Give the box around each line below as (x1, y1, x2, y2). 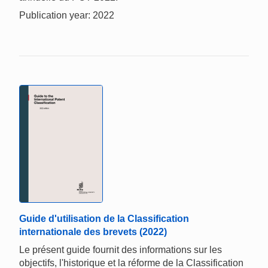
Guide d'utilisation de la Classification (19, 213, 189, 224)
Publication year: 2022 (19, 10, 114, 21)
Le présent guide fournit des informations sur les (19, 244, 222, 255)
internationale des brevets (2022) (19, 226, 167, 237)
